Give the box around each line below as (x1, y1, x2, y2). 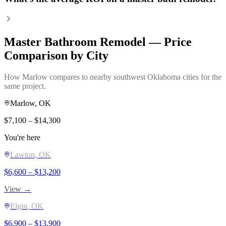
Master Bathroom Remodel (4, 35, 146, 49)
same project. (4, 82, 46, 90)
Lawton (10, 150, 35, 159)
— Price (146, 35, 192, 49)
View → (4, 185, 31, 193)
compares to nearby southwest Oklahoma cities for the (47, 73, 221, 81)
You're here (4, 133, 40, 142)
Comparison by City (4, 49, 108, 63)
